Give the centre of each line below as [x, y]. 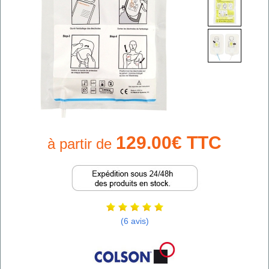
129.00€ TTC [169, 142]
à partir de [82, 144]
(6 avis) [134, 221]
